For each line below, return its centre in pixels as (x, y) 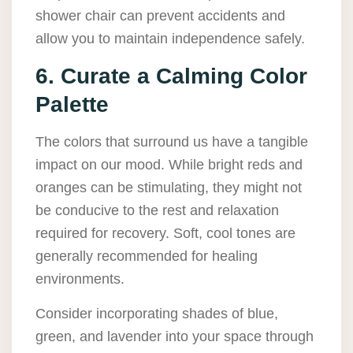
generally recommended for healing (147, 256)
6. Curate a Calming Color (171, 76)
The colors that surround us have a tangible (172, 142)
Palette (72, 105)
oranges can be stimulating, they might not (169, 188)
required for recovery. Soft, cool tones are (165, 234)
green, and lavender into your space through (175, 337)
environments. (80, 279)
